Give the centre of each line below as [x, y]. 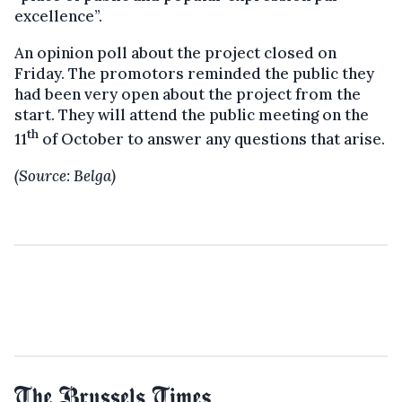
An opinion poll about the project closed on [175, 53]
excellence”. [58, 17]
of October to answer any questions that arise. [212, 139]
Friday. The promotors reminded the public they [194, 74]
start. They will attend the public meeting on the [192, 115]
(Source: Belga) [65, 175]
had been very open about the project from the [188, 95]
